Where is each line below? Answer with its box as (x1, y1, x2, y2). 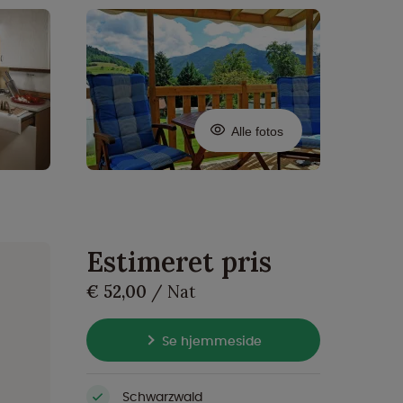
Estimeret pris (86, 245, 272, 279)
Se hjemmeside (161, 332, 262, 351)
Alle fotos (228, 124, 283, 139)
